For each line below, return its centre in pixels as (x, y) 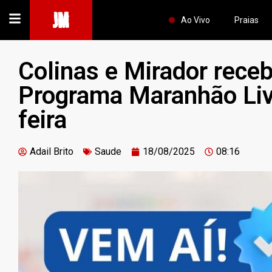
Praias (246, 20)
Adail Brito (52, 151)
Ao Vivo (195, 20)
